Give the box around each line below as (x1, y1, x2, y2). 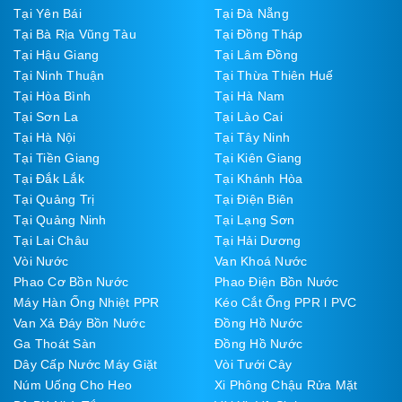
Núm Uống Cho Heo (13, 377, 132, 392)
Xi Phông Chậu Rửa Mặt (214, 377, 358, 392)
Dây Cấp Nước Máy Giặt (13, 356, 158, 371)
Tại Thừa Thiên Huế (214, 67, 334, 83)
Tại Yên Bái (13, 5, 82, 21)
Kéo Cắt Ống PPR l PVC (214, 294, 357, 310)
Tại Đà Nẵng (214, 5, 289, 21)
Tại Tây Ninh (214, 129, 290, 144)
